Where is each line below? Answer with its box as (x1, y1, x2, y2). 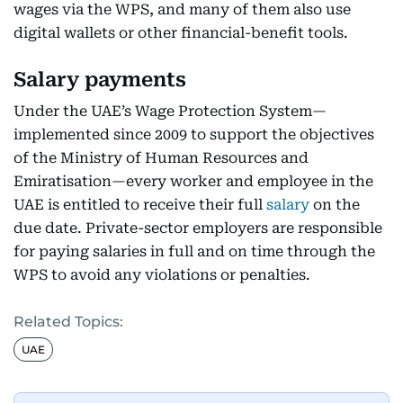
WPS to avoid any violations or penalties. (13, 266, 310, 283)
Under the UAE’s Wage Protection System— (13, 103, 327, 120)
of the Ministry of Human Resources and (13, 149, 309, 166)
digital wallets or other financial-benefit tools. (13, 24, 348, 41)
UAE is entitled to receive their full (13, 196, 266, 213)
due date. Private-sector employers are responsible (13, 219, 382, 237)
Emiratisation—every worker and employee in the (13, 173, 373, 190)
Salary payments (13, 68, 186, 91)
